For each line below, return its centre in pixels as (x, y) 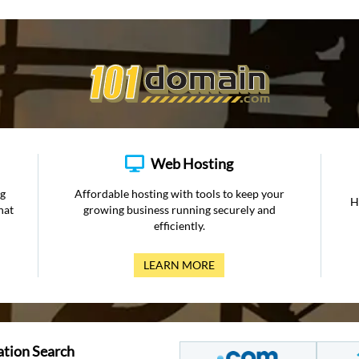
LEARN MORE (179, 265)
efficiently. (179, 226)
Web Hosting (192, 163)
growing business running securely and (179, 210)
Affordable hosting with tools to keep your (179, 194)
